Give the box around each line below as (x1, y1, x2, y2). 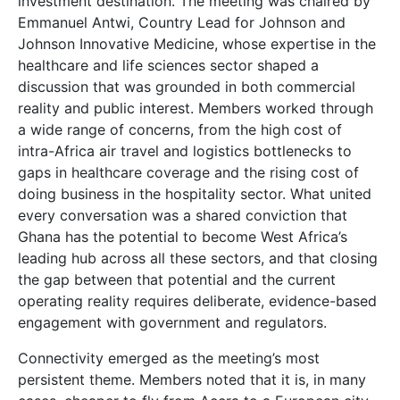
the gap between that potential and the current (18, 271, 336, 289)
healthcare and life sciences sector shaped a (18, 56, 319, 75)
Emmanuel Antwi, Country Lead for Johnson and (18, 13, 346, 32)
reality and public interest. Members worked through (18, 99, 373, 118)
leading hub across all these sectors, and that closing (18, 249, 378, 268)
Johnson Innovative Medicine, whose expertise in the (18, 35, 376, 54)
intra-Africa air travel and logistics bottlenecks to (18, 142, 352, 161)
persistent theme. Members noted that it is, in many (18, 371, 366, 389)
